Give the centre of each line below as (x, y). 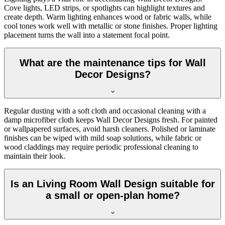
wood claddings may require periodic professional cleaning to (101, 147)
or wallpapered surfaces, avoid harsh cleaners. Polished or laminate (110, 129)
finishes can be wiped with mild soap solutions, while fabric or (103, 138)
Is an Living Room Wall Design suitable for (113, 184)
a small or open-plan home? (113, 196)
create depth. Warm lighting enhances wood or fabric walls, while (108, 17)
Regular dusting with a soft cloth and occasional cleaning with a (105, 110)
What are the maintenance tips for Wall (113, 63)
